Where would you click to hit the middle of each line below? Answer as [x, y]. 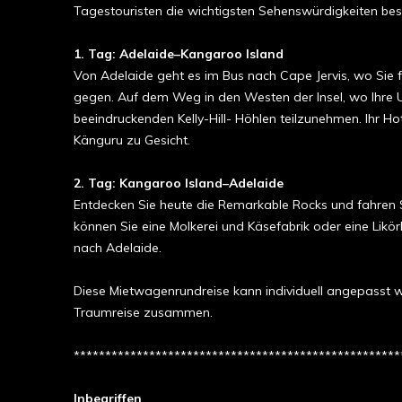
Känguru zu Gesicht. [132, 140]
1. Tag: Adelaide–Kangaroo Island [179, 54]
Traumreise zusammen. [143, 312]
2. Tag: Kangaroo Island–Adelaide [179, 183]
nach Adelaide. [118, 248]
